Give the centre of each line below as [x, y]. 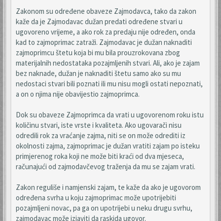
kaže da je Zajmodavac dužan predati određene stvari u [99, 21]
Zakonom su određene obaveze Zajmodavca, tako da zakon [106, 11]
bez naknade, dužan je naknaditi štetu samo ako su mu [98, 73]
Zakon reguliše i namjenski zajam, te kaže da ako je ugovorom [108, 187]
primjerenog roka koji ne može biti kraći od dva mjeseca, [100, 156]
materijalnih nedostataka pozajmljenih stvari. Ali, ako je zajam [108, 63]
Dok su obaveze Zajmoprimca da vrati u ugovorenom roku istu [110, 115]
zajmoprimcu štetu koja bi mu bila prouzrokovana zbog [98, 53]
